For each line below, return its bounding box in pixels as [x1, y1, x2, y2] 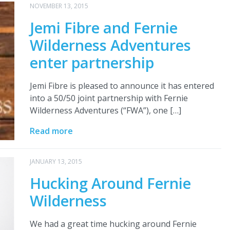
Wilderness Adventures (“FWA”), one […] [29, 105, 181, 117]
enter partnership [29, 52, 154, 73]
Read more [29, 125, 73, 137]
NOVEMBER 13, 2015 [29, 2, 88, 11]
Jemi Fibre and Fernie [29, 17, 178, 38]
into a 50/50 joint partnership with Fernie [29, 92, 188, 104]
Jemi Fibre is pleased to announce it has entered [29, 80, 214, 92]
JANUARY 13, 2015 [29, 157, 82, 166]
